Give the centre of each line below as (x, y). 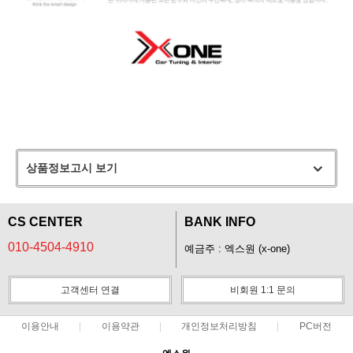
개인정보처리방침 (219, 326)
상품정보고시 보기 (72, 167)
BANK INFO (220, 221)
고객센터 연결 (90, 290)
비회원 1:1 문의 (263, 290)
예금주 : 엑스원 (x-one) (237, 249)
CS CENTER (45, 221)
